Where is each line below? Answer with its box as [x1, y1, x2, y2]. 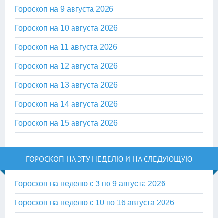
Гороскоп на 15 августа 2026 [15, 119, 118, 127]
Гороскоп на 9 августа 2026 [15, 5, 113, 13]
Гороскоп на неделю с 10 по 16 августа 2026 [15, 199, 174, 207]
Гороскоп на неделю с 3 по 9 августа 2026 [15, 180, 165, 188]
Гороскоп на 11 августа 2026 [15, 43, 117, 51]
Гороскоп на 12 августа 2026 [15, 62, 118, 70]
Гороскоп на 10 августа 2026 [15, 24, 118, 32]
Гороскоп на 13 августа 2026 [15, 81, 118, 89]
